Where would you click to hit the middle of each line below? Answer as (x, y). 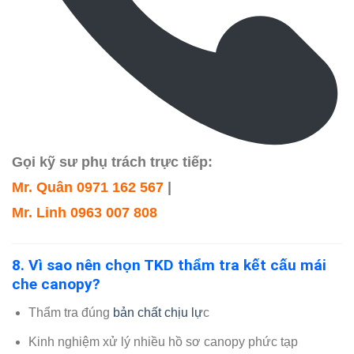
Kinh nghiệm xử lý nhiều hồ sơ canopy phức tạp (163, 342)
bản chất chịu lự (158, 312)
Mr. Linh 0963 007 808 (85, 212)
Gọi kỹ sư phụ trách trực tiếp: (112, 162)
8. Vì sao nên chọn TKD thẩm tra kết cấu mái (169, 265)
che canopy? (56, 284)
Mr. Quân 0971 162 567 (88, 187)
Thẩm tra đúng (70, 312)
